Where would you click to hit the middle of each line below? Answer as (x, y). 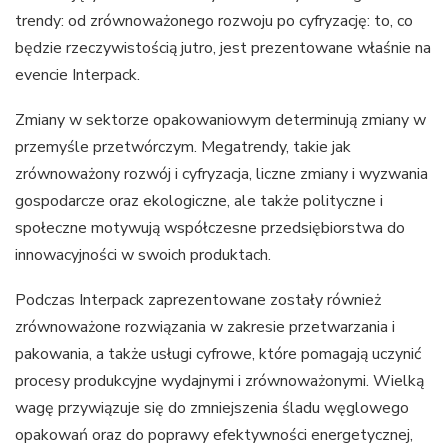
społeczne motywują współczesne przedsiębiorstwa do (210, 227)
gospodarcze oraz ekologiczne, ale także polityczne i (199, 200)
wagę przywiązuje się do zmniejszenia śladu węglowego (212, 407)
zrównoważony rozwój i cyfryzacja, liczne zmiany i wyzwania (221, 173)
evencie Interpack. (77, 74)
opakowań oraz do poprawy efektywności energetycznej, (214, 434)
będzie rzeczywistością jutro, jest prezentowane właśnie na (223, 47)
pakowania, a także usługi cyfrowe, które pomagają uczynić (218, 353)
